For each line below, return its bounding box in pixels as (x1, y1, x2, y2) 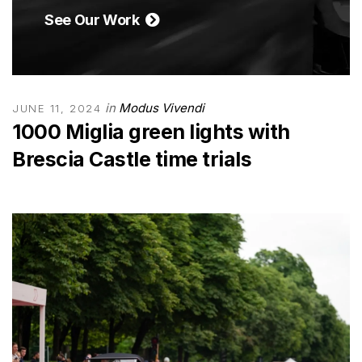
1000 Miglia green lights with (12, 120, 290, 144)
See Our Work (44, 11, 145, 28)
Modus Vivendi (119, 100, 205, 116)
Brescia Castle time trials (12, 147, 251, 171)
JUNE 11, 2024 (12, 102, 102, 115)
